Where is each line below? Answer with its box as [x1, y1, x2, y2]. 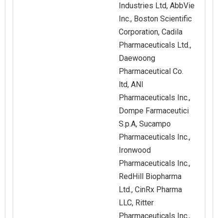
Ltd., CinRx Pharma [119, 185, 182, 195]
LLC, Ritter [119, 198, 154, 208]
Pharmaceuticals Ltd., [119, 40, 191, 50]
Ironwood [119, 145, 151, 155]
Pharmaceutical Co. [119, 67, 183, 76]
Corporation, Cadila [119, 27, 182, 37]
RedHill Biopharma [119, 172, 182, 182]
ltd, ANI [119, 80, 144, 90]
